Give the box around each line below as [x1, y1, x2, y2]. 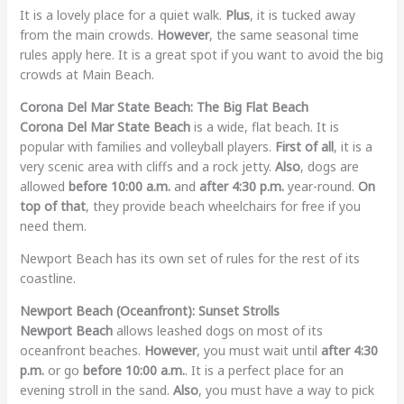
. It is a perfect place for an [184, 361, 344, 379]
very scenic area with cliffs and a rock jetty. [19, 157, 275, 175]
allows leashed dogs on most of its [112, 321, 323, 339]
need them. [19, 216, 87, 234]
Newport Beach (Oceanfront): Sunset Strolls [19, 301, 280, 319]
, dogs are [299, 157, 359, 175]
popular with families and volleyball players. [19, 137, 275, 155]
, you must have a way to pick [197, 381, 374, 399]
